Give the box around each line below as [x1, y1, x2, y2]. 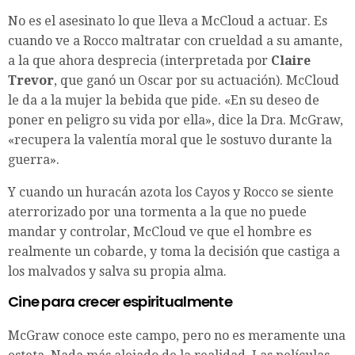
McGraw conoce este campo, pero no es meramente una [8, 328, 345, 344]
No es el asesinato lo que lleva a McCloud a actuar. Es [8, 13, 327, 29]
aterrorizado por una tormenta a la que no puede [8, 204, 307, 220]
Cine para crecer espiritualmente [8, 292, 232, 312]
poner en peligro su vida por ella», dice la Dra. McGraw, [8, 113, 343, 128]
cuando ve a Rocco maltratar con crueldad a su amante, [8, 33, 342, 49]
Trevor [8, 73, 54, 89]
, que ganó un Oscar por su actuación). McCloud [54, 73, 339, 89]
